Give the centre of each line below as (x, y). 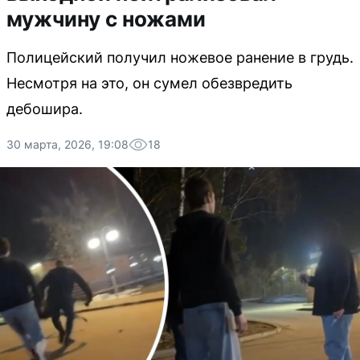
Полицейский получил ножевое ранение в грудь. (180, 57)
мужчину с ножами (106, 19)
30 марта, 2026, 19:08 (67, 144)
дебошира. (45, 109)
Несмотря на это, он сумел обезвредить (149, 83)
